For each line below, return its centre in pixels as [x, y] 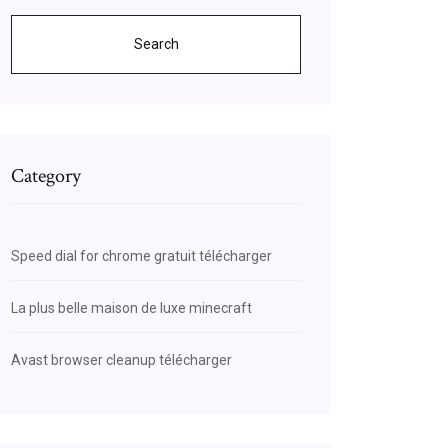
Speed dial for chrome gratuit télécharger [141, 256]
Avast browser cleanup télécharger [121, 360]
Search [156, 44]
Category [46, 176]
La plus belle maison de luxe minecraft [131, 308]
